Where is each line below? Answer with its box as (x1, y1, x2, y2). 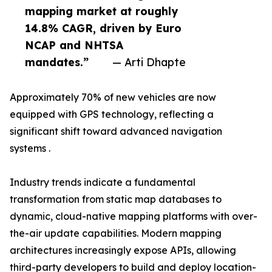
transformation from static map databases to (10, 193, 222, 206)
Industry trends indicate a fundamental (10, 176, 195, 189)
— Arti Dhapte (112, 55, 186, 69)
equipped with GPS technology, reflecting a (10, 108, 214, 121)
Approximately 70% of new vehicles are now (10, 91, 216, 104)
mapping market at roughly (25, 4, 178, 18)
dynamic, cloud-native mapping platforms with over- (10, 210, 257, 223)
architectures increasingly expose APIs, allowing (10, 244, 236, 257)
